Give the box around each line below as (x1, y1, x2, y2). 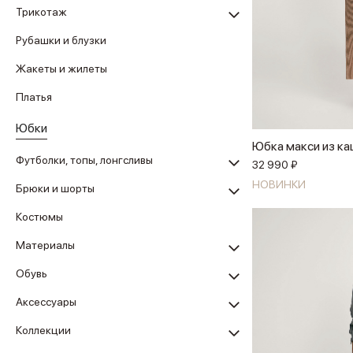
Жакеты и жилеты (16, 62, 107, 75)
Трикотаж (16, 6, 67, 18)
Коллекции (16, 324, 71, 336)
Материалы (16, 239, 75, 251)
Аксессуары (16, 295, 76, 308)
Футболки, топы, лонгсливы (16, 154, 153, 166)
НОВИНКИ (252, 178, 306, 191)
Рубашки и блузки (16, 34, 106, 46)
